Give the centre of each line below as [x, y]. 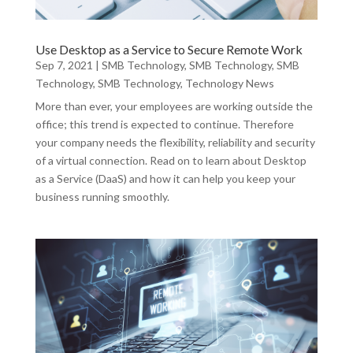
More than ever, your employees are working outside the [174, 106]
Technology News [229, 83]
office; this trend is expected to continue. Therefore [164, 124]
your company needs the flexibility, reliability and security [175, 142]
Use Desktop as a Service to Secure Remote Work [169, 49]
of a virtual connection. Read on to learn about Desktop [171, 160]
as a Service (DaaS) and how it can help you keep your [165, 178]
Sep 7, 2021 [64, 65]
